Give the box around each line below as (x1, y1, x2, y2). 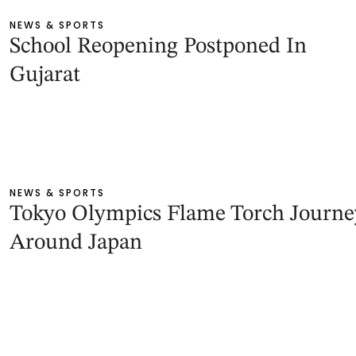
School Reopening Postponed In (10, 36, 307, 59)
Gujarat (10, 64, 80, 87)
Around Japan (10, 232, 142, 255)
